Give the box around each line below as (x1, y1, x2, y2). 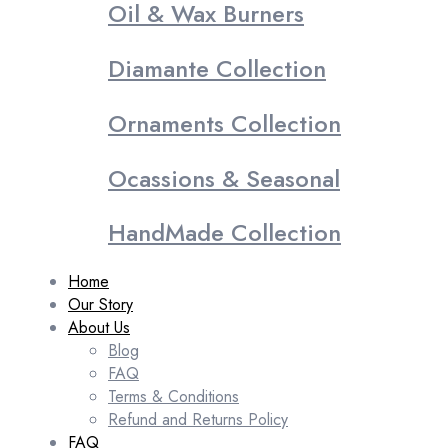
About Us (68, 316, 130, 340)
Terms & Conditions (108, 385, 239, 409)
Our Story (68, 293, 133, 317)
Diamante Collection (108, 50, 326, 86)
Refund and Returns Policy (108, 408, 288, 432)
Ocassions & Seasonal (108, 160, 340, 196)
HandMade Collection (108, 215, 341, 251)
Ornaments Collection (108, 105, 341, 141)
